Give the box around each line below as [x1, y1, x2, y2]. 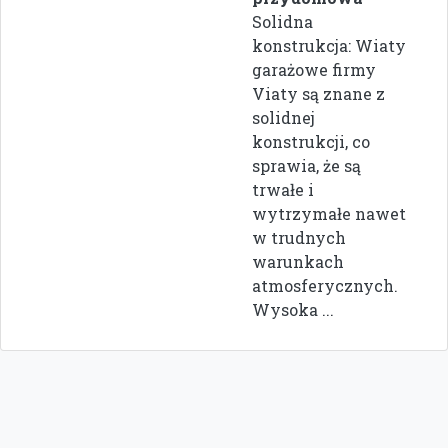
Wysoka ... [252, 298, 334, 320]
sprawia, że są [252, 154, 361, 176]
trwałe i [252, 178, 314, 200]
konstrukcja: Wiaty [252, 34, 406, 56]
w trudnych [252, 226, 346, 248]
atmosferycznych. [252, 274, 398, 296]
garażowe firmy [252, 58, 376, 80]
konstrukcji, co [252, 130, 370, 152]
